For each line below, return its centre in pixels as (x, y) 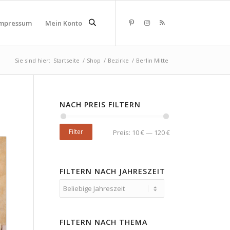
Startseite (66, 60)
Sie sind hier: (33, 60)
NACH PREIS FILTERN (100, 104)
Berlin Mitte (152, 60)
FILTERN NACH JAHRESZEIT (112, 171)
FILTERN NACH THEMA (103, 222)
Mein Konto (64, 23)
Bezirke (118, 60)
